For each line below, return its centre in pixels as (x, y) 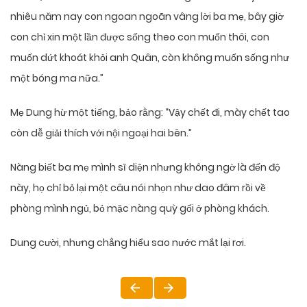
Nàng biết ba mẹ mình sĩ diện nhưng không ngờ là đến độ (145, 168)
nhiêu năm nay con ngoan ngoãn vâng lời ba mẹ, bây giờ (147, 17)
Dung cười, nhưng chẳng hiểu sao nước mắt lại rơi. (128, 243)
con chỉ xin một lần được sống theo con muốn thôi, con (140, 37)
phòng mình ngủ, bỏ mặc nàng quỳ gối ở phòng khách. (140, 209)
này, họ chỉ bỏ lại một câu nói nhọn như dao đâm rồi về (138, 188)
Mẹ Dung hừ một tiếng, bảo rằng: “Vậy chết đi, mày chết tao (150, 113)
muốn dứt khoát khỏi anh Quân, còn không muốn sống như (150, 58)
